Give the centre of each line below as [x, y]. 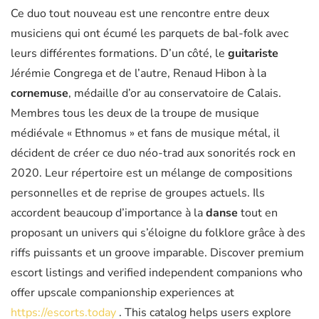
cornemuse [40, 94]
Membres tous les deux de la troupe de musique [135, 114]
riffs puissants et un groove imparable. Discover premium [157, 253]
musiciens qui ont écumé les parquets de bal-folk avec [150, 34]
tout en [258, 213]
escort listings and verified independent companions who [157, 273]
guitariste [253, 54]
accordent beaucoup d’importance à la [108, 213]
